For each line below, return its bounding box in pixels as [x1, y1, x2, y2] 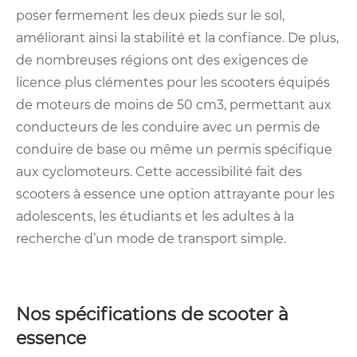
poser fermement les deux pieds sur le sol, [16, 8, 284, 24]
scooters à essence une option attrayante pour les [16, 186, 335, 202]
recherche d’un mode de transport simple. [16, 231, 286, 247]
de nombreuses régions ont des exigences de [16, 53, 308, 69]
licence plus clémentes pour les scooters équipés [16, 75, 330, 91]
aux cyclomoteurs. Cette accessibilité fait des [16, 164, 302, 180]
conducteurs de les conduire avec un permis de [16, 120, 320, 135]
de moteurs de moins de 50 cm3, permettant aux [16, 97, 331, 113]
